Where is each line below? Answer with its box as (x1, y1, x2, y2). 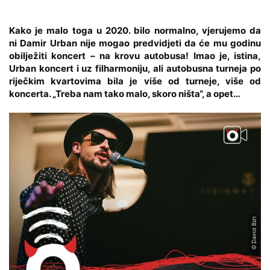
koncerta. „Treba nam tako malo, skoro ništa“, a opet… (9, 87, 240, 99)
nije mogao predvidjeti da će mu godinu (77, 37, 262, 49)
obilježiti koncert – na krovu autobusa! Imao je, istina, (9, 49, 261, 61)
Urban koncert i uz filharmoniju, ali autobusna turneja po (9, 62, 261, 74)
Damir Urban (20, 37, 77, 49)
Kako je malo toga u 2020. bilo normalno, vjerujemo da (9, 24, 261, 36)
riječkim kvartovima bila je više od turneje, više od (9, 75, 261, 87)
